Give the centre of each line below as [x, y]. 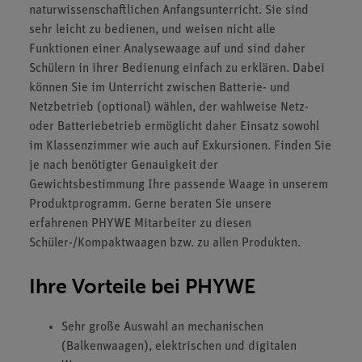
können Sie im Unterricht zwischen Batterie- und [160, 88]
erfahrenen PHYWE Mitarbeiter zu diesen [140, 224]
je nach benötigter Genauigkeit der [124, 166]
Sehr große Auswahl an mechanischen [162, 327]
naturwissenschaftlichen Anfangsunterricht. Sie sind [169, 11]
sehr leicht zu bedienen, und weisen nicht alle [152, 30]
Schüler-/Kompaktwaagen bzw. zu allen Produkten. [165, 243]
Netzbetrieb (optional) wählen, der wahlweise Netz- [169, 107]
